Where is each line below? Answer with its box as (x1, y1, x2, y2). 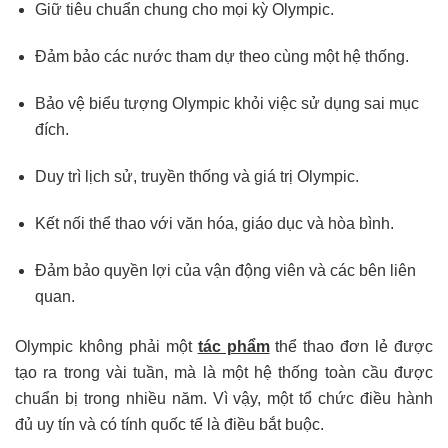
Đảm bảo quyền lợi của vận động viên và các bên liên (35, 261, 416, 279)
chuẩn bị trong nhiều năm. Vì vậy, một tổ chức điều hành (15, 389, 433, 407)
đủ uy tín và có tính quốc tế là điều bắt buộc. (15, 415, 324, 433)
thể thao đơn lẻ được (269, 337, 434, 355)
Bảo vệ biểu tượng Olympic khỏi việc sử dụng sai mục (35, 94, 419, 112)
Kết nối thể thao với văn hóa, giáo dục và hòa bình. (35, 214, 394, 232)
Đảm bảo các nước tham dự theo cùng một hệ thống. (35, 47, 409, 65)
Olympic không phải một (15, 337, 198, 355)
